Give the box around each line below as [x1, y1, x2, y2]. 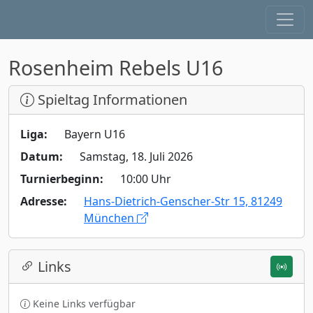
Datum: [20, 149, 63, 164]
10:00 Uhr [120, 171, 171, 187]
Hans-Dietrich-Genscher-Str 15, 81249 [84, 194, 282, 209]
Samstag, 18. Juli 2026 [80, 149, 193, 164]
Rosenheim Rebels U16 [8, 54, 223, 81]
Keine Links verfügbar [30, 297, 136, 310]
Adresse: [20, 194, 67, 209]
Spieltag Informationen [34, 90, 187, 109]
